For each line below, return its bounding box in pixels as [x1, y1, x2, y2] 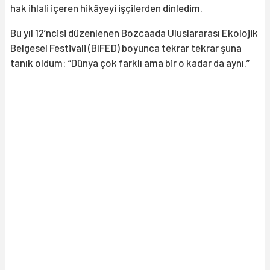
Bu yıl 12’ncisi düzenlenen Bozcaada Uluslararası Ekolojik [10, 26, 258, 39]
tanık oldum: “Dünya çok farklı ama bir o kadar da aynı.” [10, 56, 250, 69]
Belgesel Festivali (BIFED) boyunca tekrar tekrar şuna [10, 41, 242, 54]
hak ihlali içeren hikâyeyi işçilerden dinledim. [10, 1, 202, 14]
